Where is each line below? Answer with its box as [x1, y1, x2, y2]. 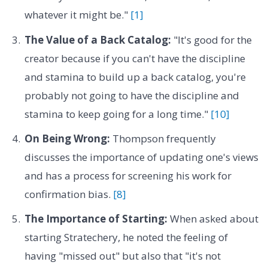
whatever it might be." [24, 8, 130, 22]
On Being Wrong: [24, 132, 110, 146]
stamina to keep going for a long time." [24, 106, 211, 121]
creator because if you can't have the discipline [24, 51, 245, 65]
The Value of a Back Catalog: [24, 32, 171, 47]
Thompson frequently [109, 132, 216, 146]
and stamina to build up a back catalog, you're [24, 69, 246, 84]
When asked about [167, 212, 258, 226]
